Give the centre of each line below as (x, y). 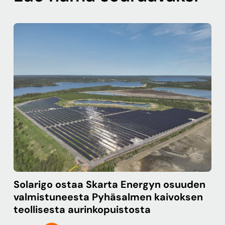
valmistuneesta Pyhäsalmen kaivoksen (108, 197)
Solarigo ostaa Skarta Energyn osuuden (110, 184)
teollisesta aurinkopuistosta (82, 209)
